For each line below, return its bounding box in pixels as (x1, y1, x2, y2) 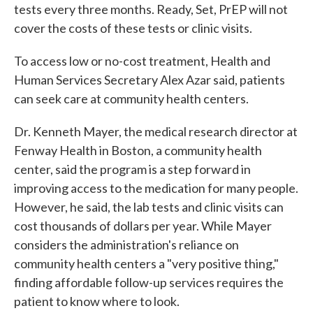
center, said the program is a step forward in (14, 161, 251, 177)
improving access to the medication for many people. (14, 180, 298, 196)
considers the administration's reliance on (14, 237, 239, 252)
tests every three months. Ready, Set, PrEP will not (14, 1, 288, 17)
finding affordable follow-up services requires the (14, 275, 284, 290)
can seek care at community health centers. (14, 91, 249, 106)
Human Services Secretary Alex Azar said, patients (14, 72, 285, 87)
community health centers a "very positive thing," (14, 256, 279, 271)
